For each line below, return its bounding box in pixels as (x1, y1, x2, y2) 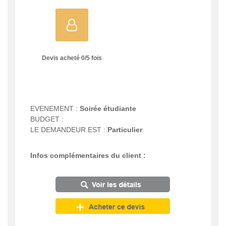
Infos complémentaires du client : (30, 151, 146, 160)
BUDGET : (30, 115, 64, 124)
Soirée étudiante (80, 104, 136, 113)
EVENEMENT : (30, 104, 80, 113)
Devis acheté (41, 54, 81, 62)
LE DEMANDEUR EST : (30, 126, 107, 134)
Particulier (107, 126, 142, 134)
